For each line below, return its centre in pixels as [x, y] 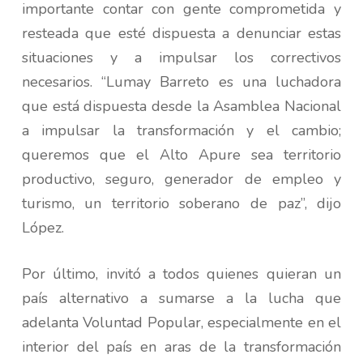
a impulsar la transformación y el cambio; [181, 131]
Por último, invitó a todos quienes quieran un [181, 274]
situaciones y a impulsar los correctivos [181, 58]
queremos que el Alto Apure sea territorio [181, 155]
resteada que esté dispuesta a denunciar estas [181, 34]
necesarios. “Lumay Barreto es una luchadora [181, 82]
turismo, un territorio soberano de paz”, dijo [181, 204]
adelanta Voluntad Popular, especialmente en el [181, 323]
